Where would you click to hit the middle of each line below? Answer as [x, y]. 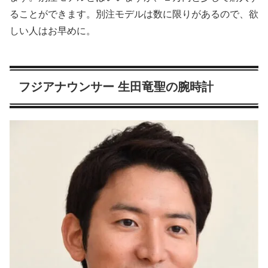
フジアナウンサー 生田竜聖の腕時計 [116, 87]
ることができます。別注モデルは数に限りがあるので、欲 [134, 14]
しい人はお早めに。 [53, 31]
